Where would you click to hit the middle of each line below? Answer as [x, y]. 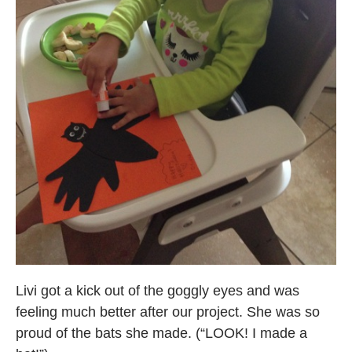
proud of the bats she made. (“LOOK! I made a [161, 333]
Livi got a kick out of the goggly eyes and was [158, 290]
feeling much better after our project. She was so [168, 312]
